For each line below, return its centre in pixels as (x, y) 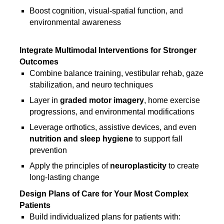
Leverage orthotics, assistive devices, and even (113, 127)
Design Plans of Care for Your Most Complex (104, 194)
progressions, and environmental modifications (112, 112)
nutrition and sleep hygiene (81, 139)
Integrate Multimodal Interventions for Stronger (108, 50)
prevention (48, 150)
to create (183, 166)
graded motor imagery (102, 100)
